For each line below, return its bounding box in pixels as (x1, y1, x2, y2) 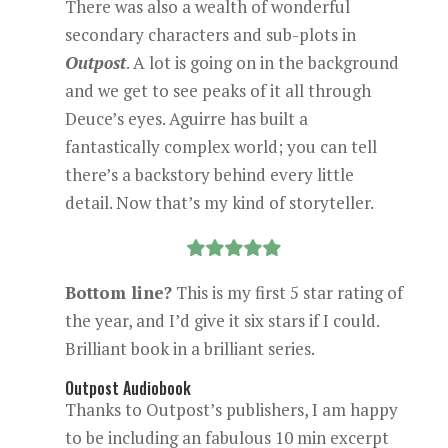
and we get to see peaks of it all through (64, 79, 371, 102)
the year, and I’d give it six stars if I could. (64, 309, 379, 332)
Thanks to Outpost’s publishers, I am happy (64, 398, 398, 421)
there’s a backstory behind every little (64, 163, 354, 186)
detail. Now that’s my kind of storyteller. (64, 191, 374, 214)
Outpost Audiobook (64, 376, 191, 400)
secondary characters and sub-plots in (64, 23, 356, 46)
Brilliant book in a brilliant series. (64, 337, 315, 360)
